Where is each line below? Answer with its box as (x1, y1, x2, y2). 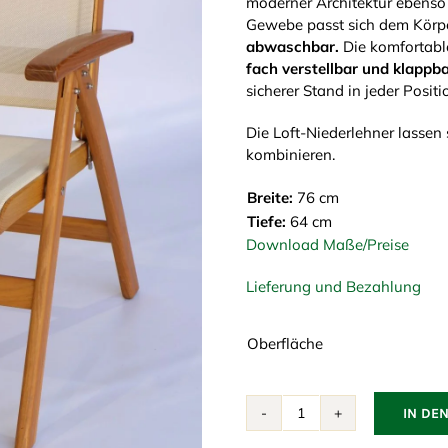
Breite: (246, 187, 297, 207)
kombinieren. (245, 144, 335, 164)
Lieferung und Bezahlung (245, 276, 421, 296)
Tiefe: (246, 211, 286, 231)
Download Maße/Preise (245, 234, 409, 254)
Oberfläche (246, 333, 323, 353)
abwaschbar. (245, 36, 339, 56)
